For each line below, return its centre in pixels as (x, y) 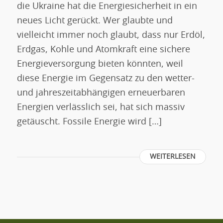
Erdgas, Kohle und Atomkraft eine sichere (103, 50)
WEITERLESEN (173, 157)
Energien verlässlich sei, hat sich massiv (101, 108)
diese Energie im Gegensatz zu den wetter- (106, 79)
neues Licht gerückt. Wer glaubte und (95, 21)
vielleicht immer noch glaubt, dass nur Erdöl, (111, 36)
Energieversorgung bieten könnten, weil (100, 64)
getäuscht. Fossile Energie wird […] (89, 122)
